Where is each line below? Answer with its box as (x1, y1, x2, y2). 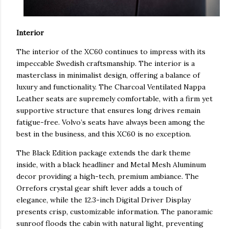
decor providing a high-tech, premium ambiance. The (16, 171, 199, 181)
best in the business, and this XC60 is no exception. (16, 129, 191, 139)
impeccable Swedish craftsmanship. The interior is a (16, 58, 195, 68)
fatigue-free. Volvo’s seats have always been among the (16, 117, 205, 127)
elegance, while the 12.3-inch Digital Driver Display (16, 195, 191, 204)
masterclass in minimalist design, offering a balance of (16, 70, 200, 80)
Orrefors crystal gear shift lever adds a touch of (16, 183, 182, 193)
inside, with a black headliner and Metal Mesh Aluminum (16, 159, 206, 169)
